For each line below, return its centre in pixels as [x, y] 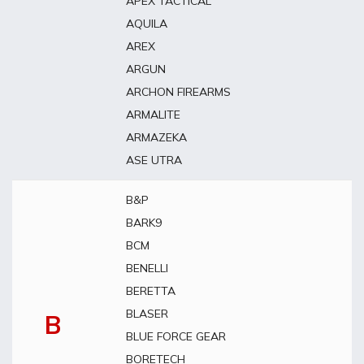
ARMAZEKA [156, 137]
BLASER [147, 314]
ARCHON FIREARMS [178, 92]
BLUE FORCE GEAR [176, 336]
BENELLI [147, 268]
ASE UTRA [154, 160]
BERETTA [151, 291]
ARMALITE [153, 115]
